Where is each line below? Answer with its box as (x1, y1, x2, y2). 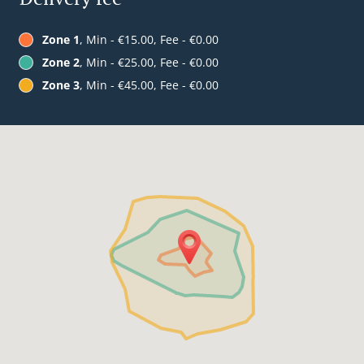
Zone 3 (42, 77, 80, 93)
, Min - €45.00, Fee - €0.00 (80, 77, 219, 93)
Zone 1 (42, 32, 80, 48)
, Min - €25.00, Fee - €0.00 (80, 54, 219, 71)
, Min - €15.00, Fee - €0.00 (80, 32, 219, 48)
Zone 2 (42, 54, 80, 71)
